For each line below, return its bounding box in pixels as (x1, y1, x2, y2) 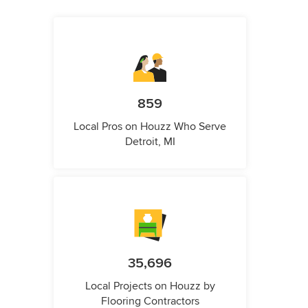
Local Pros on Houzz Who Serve (74, 120, 226, 134)
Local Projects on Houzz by (85, 279, 215, 294)
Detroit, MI (124, 135, 175, 149)
